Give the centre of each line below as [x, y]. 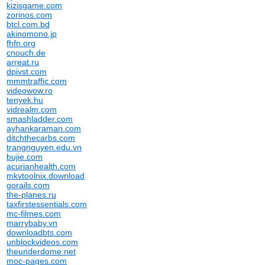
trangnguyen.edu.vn [44, 147]
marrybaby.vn [32, 223]
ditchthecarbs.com [41, 138]
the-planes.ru [32, 195]
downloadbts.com [40, 232]
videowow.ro [30, 91]
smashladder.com [40, 119]
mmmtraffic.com [37, 81]
